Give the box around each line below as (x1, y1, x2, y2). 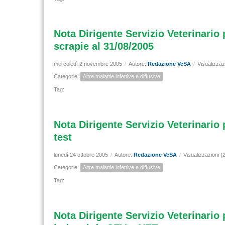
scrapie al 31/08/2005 (54, 41, 154, 52)
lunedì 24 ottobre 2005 (54, 152, 108, 158)
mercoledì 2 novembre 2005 (54, 61, 122, 67)
